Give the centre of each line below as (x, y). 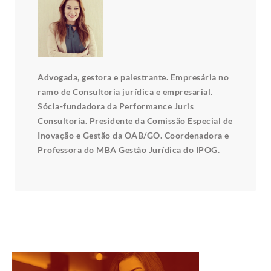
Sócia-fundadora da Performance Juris (116, 106)
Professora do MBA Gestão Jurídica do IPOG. (129, 150)
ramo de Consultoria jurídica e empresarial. (125, 92)
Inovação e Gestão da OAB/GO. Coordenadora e (133, 135)
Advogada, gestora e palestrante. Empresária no (133, 77)
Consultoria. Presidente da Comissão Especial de (135, 121)
